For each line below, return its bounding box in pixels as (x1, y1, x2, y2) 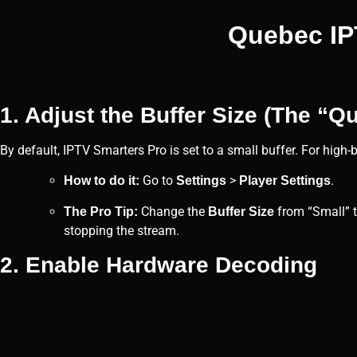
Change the (138, 203, 208, 219)
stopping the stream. (64, 222, 179, 238)
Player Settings (239, 174, 331, 188)
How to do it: (64, 174, 139, 188)
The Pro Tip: (64, 204, 138, 218)
